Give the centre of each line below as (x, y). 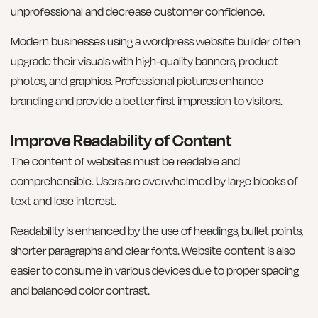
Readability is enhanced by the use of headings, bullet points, (157, 230)
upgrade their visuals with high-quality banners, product (144, 61)
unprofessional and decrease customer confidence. (138, 11)
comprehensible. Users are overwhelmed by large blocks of (154, 181)
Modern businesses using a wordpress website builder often (155, 42)
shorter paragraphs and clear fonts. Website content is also (153, 250)
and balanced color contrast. (80, 290)
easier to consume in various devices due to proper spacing (155, 270)
